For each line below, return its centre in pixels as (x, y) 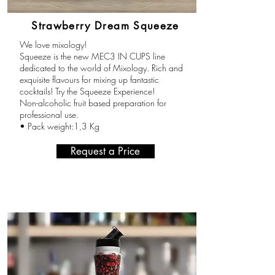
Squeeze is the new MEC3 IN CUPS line (92, 56)
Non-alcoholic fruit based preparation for (93, 103)
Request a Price (105, 151)
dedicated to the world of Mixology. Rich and (101, 68)
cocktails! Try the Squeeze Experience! (87, 91)
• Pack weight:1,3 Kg (59, 126)
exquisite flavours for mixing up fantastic (89, 79)
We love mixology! (53, 45)
